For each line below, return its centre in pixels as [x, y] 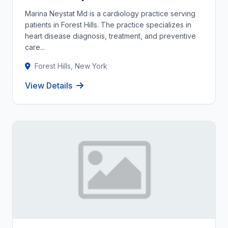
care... [35, 47]
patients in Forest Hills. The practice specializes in [108, 25]
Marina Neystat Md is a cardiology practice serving [110, 13]
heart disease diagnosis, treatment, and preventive [110, 36]
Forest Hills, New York [71, 66]
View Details [49, 85]
